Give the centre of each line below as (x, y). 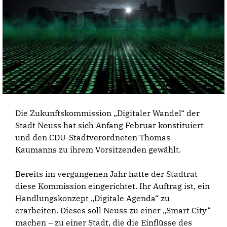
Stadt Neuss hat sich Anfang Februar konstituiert (109, 125)
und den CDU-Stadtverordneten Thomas (93, 138)
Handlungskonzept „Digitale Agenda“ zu (92, 198)
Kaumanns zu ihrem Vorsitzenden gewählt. (98, 150)
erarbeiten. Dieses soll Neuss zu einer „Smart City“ (113, 211)
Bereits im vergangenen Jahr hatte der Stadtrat (106, 174)
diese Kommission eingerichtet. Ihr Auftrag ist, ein (112, 186)
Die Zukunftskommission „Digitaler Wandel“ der (107, 113)
